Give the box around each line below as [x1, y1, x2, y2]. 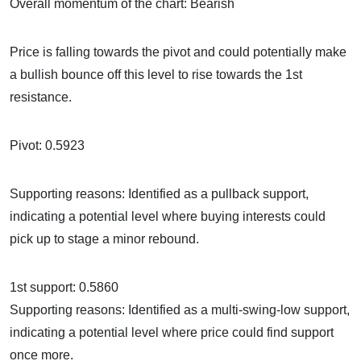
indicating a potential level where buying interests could [10, 209, 326, 223]
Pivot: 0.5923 [10, 138, 85, 152]
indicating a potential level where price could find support [10, 325, 334, 339]
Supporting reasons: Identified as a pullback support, [10, 186, 309, 201]
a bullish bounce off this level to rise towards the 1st [10, 67, 302, 81]
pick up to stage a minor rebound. [10, 231, 199, 246]
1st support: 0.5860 [10, 280, 118, 294]
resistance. [10, 89, 72, 104]
